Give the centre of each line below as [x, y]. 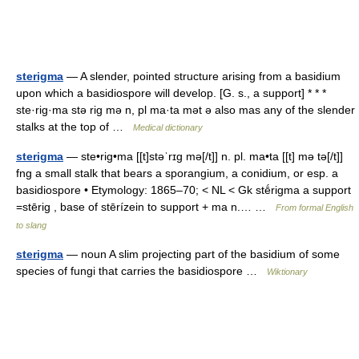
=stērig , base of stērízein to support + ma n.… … [146, 207]
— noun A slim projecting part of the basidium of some [202, 254]
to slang [31, 225]
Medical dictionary [168, 127]
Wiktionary [287, 272]
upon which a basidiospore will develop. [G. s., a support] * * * [171, 93]
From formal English [315, 208]
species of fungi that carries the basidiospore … [141, 271]
